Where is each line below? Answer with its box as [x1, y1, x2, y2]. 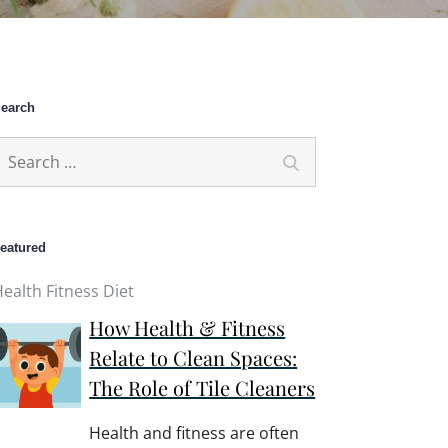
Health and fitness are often [89, 421, 300, 444]
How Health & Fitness [89, 313, 286, 341]
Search [298, 151, 337, 169]
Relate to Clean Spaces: [89, 343, 298, 371]
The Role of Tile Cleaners [89, 373, 316, 401]
